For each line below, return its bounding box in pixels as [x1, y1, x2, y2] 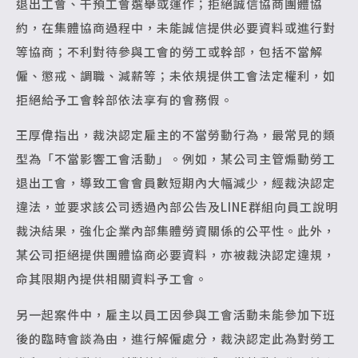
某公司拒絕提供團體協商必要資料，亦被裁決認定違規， [16, 246, 336, 264]
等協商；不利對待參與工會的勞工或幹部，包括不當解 [16, 42, 323, 60]
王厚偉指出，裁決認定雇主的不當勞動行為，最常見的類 [16, 126, 336, 144]
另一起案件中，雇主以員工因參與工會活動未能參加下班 [16, 305, 336, 323]
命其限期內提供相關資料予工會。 [16, 270, 208, 288]
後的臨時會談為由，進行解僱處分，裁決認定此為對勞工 [16, 329, 336, 347]
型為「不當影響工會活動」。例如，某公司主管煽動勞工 [16, 150, 336, 168]
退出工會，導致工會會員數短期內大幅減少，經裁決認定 [16, 174, 336, 192]
